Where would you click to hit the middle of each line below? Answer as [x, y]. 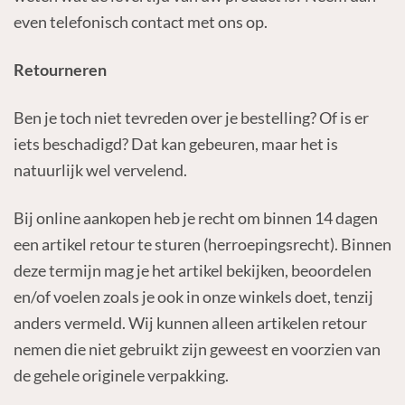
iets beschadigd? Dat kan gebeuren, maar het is [175, 143]
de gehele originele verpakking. [121, 375]
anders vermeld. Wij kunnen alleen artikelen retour [190, 322]
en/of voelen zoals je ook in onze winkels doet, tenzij [193, 296]
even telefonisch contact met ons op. [140, 22]
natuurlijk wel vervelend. [100, 170]
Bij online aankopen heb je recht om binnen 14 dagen [195, 217]
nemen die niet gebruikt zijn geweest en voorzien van [197, 348]
